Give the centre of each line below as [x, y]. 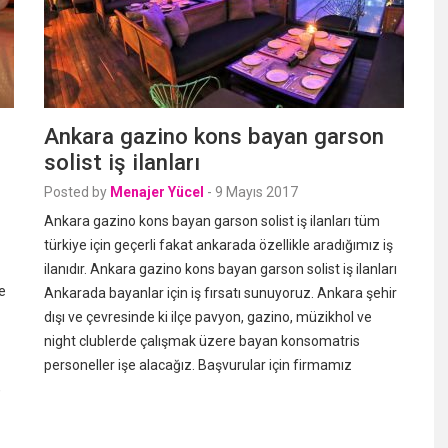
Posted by [75, 192]
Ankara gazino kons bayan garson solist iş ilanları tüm [212, 221]
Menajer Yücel [157, 192]
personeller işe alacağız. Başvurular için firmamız [198, 365]
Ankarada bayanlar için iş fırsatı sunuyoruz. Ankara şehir [220, 293]
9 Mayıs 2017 [256, 192]
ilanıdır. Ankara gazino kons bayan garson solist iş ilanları [220, 269]
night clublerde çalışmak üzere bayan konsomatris [202, 341]
